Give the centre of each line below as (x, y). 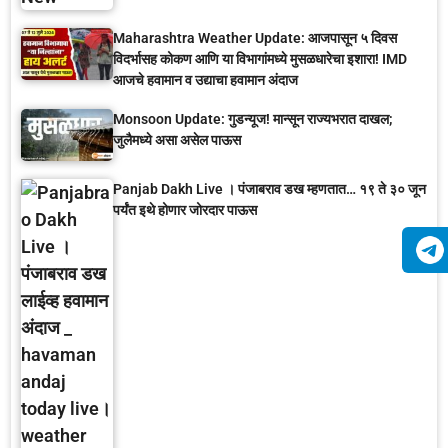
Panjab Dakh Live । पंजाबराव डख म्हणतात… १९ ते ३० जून (269, 188)
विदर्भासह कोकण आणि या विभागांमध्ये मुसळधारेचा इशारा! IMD (260, 59)
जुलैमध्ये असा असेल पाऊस (177, 140)
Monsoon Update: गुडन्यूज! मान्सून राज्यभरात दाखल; (253, 119)
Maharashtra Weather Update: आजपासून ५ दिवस (255, 38)
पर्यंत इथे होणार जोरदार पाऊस (185, 209)
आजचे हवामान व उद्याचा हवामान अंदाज (205, 80)
